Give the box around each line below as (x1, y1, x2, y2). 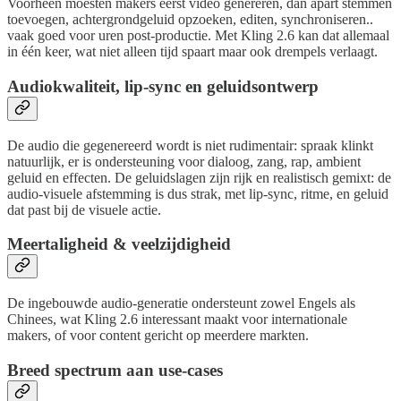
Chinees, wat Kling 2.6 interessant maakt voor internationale (7, 311, 347, 328)
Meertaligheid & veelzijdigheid (7, 235, 231, 254)
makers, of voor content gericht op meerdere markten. (7, 328, 309, 344)
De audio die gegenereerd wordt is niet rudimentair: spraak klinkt (7, 137, 373, 153)
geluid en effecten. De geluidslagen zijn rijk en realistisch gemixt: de (7, 169, 391, 185)
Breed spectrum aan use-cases (7, 360, 223, 380)
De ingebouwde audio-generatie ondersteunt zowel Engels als (7, 295, 355, 311)
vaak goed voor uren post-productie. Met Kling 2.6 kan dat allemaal (7, 28, 389, 44)
